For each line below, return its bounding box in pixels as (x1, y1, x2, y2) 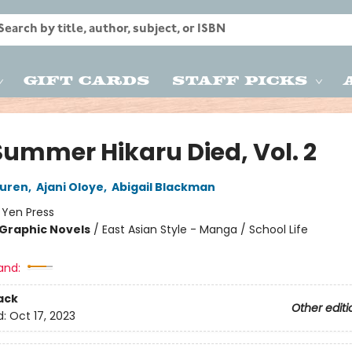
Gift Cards (24, 71, 150, 87)
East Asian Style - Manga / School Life (101, 222, 308, 237)
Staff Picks (172, 71, 308, 87)
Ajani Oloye (35, 179, 104, 195)
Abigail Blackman (111, 179, 215, 195)
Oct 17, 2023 (9, 308, 75, 324)
